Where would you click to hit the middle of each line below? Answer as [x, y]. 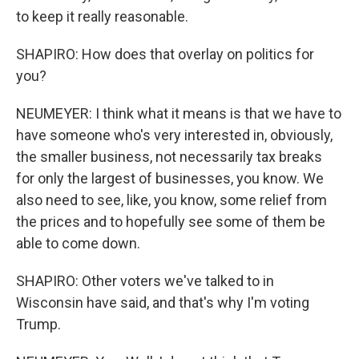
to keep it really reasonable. [102, 16]
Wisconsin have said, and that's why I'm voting [163, 303]
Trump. [38, 324]
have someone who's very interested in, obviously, [174, 135]
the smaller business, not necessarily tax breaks [169, 157]
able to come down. [78, 243]
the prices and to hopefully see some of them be [171, 222]
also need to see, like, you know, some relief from [171, 200]
